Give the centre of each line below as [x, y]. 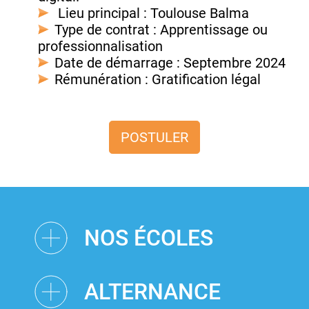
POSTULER [154, 138]
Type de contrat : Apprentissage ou [161, 30]
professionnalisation [102, 47]
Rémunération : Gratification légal [158, 80]
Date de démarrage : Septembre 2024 [172, 63]
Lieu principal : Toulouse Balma [153, 13]
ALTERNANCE [152, 292]
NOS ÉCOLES [149, 238]
